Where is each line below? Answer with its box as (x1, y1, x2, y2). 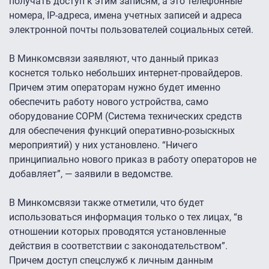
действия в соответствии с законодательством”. (9, 240, 228, 252)
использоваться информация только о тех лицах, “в (9, 211, 243, 223)
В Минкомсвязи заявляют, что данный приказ (9, 53, 219, 65)
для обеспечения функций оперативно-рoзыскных (9, 125, 235, 137)
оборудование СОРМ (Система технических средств (9, 110, 242, 122)
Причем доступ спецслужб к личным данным (9, 255, 213, 267)
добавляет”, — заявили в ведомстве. (9, 168, 173, 180)
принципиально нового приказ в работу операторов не (9, 154, 256, 166)
